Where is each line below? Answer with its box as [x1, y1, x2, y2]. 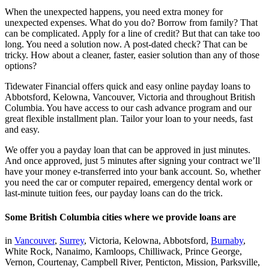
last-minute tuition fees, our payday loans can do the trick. [5, 188, 223, 199]
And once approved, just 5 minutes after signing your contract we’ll [5, 156, 260, 166]
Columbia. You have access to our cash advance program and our [5, 103, 252, 113]
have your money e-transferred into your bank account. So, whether [5, 166, 261, 177]
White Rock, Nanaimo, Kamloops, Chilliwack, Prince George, [5, 246, 242, 256]
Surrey [59, 235, 84, 246]
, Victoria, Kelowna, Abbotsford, [84, 235, 211, 246]
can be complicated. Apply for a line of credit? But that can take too [5, 28, 260, 39]
